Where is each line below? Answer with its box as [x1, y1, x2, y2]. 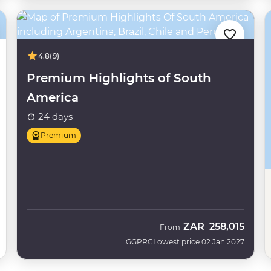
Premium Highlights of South [26, 71, 211, 85]
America [26, 90, 79, 105]
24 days [35, 111, 73, 122]
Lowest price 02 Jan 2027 [153, 237, 245, 246]
